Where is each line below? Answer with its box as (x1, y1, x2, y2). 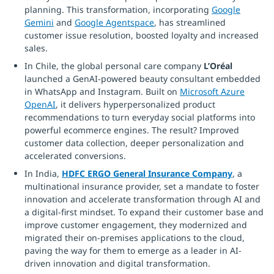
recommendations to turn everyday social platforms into (24, 111, 255, 123)
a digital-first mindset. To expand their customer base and (24, 206, 264, 218)
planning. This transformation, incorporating (24, 4, 212, 15)
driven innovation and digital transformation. (24, 257, 210, 269)
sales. (24, 42, 48, 54)
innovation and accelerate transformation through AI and (24, 193, 261, 205)
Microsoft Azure (180, 86, 245, 97)
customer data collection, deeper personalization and (24, 137, 244, 149)
